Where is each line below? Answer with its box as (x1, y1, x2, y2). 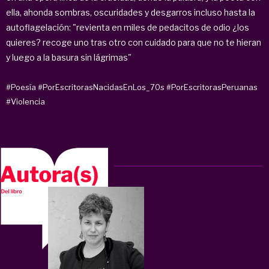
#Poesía (6, 82, 36, 92)
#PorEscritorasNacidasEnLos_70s (38, 82, 165, 92)
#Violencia (6, 96, 45, 106)
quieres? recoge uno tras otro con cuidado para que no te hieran (6, 37, 261, 47)
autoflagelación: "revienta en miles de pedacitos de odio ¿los (6, 22, 249, 32)
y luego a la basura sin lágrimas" (6, 52, 133, 62)
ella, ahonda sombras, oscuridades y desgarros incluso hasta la (6, 7, 255, 17)
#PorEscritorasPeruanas (166, 82, 258, 92)
